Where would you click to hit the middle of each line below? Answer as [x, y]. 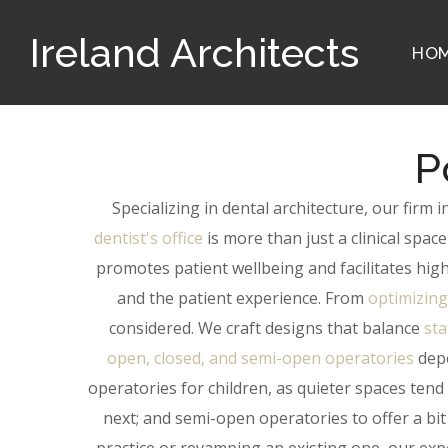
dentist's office [148, 238]
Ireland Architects [194, 52]
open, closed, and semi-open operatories [260, 358]
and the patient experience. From [242, 298]
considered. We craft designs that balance [266, 328]
